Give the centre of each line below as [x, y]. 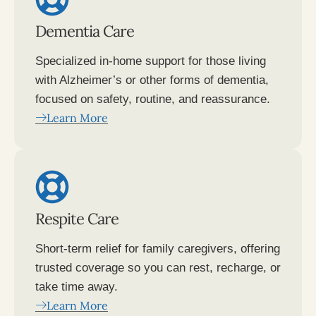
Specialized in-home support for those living [151, 61]
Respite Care [77, 219]
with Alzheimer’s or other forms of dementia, [152, 80]
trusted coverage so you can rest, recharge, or [158, 268]
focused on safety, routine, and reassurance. [153, 99]
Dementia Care [85, 31]
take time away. [77, 287]
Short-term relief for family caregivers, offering [158, 249]
